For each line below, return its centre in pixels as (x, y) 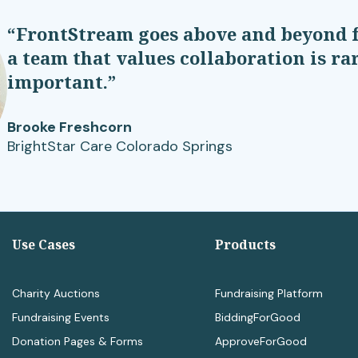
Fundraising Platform (268, 294)
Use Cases (44, 245)
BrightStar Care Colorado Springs (120, 147)
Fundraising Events (61, 318)
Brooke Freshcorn (70, 127)
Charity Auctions (56, 294)
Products (245, 245)
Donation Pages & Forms (78, 342)
